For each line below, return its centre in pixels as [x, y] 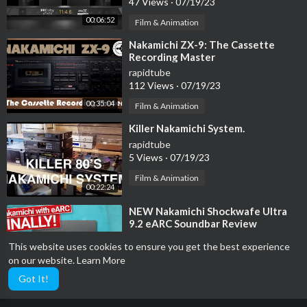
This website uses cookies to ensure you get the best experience [149, 246]
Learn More [101, 260]
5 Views [147, 157]
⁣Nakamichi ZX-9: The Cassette [202, 44]
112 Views [152, 85]
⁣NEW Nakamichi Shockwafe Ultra [208, 211]
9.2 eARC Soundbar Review [193, 224]
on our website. [42, 260]
